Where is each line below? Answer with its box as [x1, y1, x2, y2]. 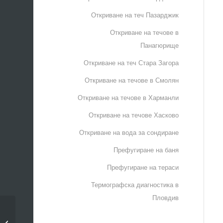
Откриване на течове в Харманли [77, 93, 179, 102]
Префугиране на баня [113, 145, 179, 154]
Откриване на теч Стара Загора [83, 58, 179, 67]
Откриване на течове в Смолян [84, 75, 179, 85]
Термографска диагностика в [91, 180, 179, 189]
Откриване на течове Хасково [88, 110, 179, 119]
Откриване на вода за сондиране [79, 127, 179, 137]
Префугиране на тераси [107, 162, 179, 172]
